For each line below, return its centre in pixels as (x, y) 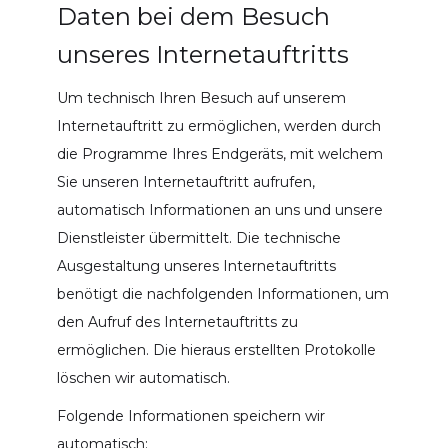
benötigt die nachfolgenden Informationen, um (222, 293)
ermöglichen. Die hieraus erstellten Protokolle (216, 349)
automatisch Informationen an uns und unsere (219, 209)
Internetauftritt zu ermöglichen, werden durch (218, 125)
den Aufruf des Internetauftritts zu (177, 321)
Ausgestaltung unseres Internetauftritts (196, 265)
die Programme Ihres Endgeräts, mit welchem (219, 153)
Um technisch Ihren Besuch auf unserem (201, 97)
